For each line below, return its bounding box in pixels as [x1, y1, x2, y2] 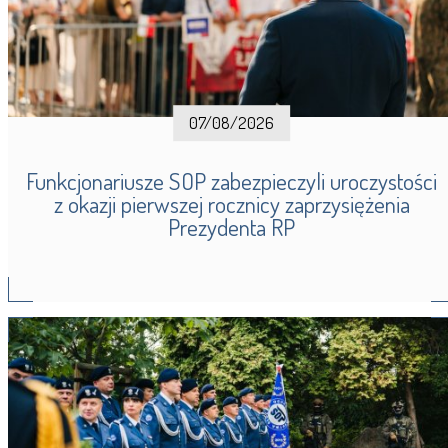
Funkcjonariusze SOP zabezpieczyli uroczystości [26, 166, 437, 197]
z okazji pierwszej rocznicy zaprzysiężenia [53, 189, 410, 220]
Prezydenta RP [168, 212, 295, 243]
